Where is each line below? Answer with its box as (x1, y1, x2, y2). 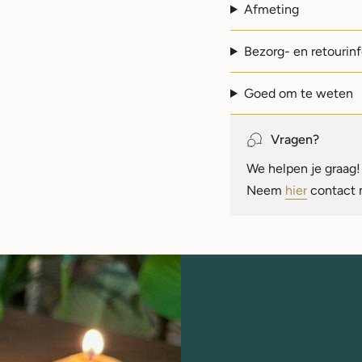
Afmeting (243, 2, 299, 18)
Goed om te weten (243, 86, 353, 102)
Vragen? (271, 132, 319, 148)
